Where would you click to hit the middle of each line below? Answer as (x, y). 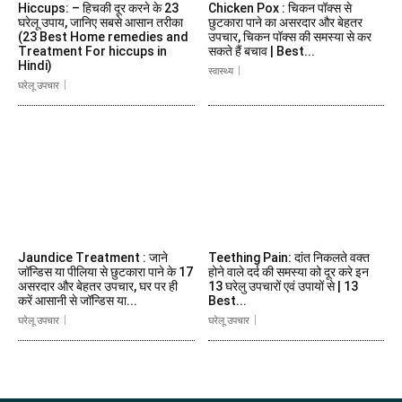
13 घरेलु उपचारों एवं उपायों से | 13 (283, 287)
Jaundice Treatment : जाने (93, 258)
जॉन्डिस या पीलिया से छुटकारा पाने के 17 (105, 272)
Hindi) (35, 66)
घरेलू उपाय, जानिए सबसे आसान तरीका (100, 23)
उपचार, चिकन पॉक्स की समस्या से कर (289, 37)
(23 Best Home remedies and (103, 37)
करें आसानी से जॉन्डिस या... (78, 301)
